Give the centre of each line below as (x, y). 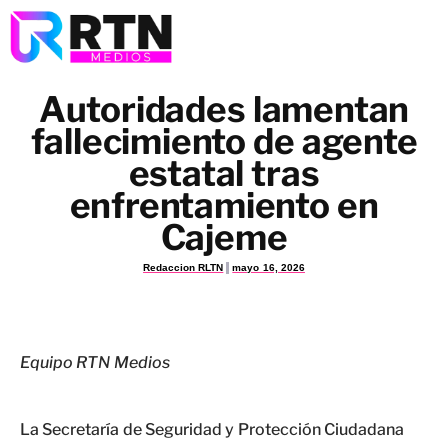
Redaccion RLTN (183, 267)
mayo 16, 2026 (268, 267)
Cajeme (224, 237)
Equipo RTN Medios (95, 362)
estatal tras (224, 173)
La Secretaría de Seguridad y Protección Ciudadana (212, 429)
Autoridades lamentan (224, 109)
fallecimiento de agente (224, 141)
